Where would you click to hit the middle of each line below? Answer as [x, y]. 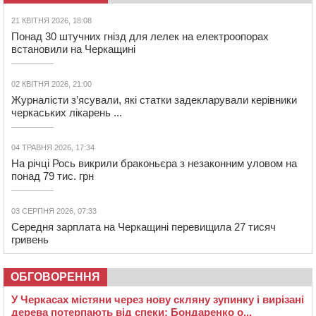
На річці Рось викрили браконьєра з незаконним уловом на [154, 164]
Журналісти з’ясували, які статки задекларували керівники [154, 100]
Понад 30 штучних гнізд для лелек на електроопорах [140, 37]
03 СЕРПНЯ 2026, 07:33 [54, 211]
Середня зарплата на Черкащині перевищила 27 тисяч [144, 227]
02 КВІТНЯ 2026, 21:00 [51, 84]
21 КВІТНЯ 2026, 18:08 [51, 21]
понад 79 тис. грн [53, 176]
